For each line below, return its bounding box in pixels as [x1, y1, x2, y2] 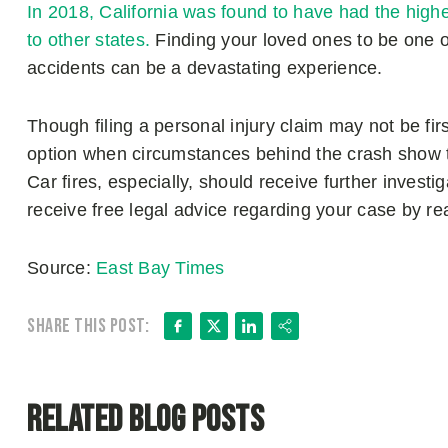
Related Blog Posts [27, 399, 264, 442]
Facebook [168, 310, 312, 346]
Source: [27, 258, 96, 278]
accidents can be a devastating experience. [27, 58, 388, 78]
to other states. [27, 30, 150, 50]
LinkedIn [239, 310, 363, 346]
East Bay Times [96, 258, 225, 278]
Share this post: [27, 314, 149, 338]
